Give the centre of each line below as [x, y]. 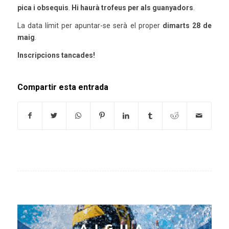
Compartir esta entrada [63, 87]
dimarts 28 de [187, 25]
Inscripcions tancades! [56, 55]
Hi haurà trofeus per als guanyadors [132, 7]
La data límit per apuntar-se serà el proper [90, 25]
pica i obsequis [43, 7]
